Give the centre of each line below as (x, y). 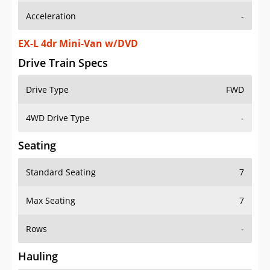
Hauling (38, 232)
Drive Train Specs (63, 39)
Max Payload (51, 259)
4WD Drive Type (58, 94)
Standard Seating (61, 148)
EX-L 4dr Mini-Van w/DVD (78, 20)
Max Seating (51, 177)
